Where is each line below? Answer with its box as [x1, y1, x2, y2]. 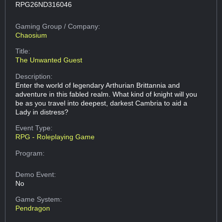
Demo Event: [15, 170, 56, 178]
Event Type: [15, 124, 53, 132]
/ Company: [64, 22, 101, 30]
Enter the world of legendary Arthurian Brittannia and [15, 81, 180, 89]
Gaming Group [15, 22, 64, 30]
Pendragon [15, 204, 51, 213]
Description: [15, 72, 53, 80]
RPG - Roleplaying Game [15, 133, 95, 141]
